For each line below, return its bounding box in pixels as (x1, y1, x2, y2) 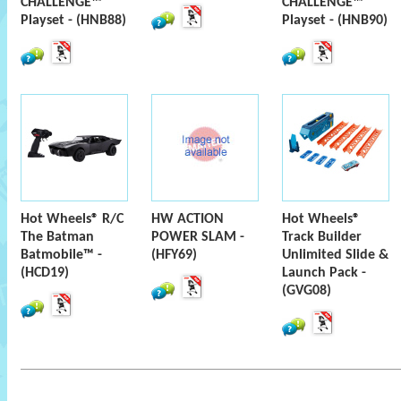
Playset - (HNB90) (282, 13, 388, 28)
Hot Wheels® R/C (21, 212, 124, 226)
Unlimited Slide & (282, 248, 388, 262)
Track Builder (282, 230, 362, 244)
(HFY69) (151, 248, 197, 262)
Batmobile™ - (21, 248, 102, 262)
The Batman (21, 230, 94, 244)
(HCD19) (21, 266, 69, 280)
